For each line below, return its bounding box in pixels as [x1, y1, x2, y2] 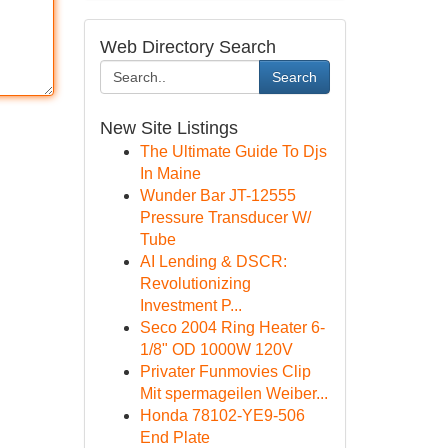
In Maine [139, 165, 201, 182]
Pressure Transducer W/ [139, 209, 311, 226]
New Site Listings [99, 118, 238, 138]
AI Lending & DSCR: [139, 253, 287, 270]
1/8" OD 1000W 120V [139, 341, 293, 358]
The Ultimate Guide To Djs [139, 143, 327, 160]
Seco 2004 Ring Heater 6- [139, 319, 325, 336]
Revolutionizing [139, 275, 251, 292]
